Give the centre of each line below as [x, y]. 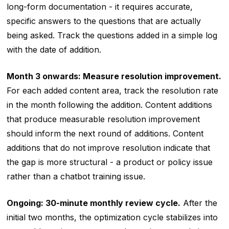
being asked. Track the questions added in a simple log [112, 36]
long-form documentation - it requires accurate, [99, 7]
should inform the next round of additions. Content [105, 134]
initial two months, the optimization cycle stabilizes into [112, 217]
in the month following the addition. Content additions [109, 105]
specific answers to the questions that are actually [104, 21]
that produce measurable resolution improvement [103, 119]
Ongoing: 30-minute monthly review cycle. [93, 203]
